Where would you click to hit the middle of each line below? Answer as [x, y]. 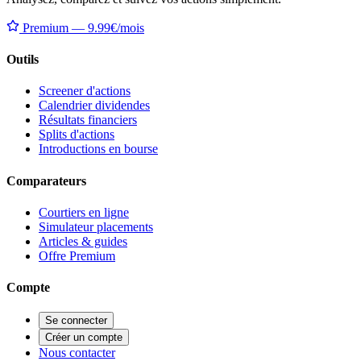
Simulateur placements [96, 226]
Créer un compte [84, 338]
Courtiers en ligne [84, 212]
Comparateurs [46, 180]
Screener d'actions [85, 91]
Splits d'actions [77, 135]
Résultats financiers [88, 120]
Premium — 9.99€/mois [82, 27]
